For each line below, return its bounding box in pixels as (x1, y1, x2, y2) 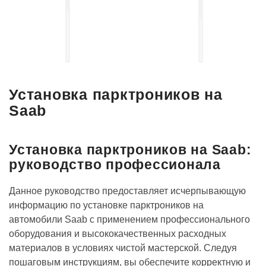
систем (208, 44, 234, 53)
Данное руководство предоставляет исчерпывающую (9, 186, 246, 196)
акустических (208, 36, 256, 45)
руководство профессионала (9, 157, 221, 172)
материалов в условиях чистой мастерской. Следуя (9, 243, 237, 253)
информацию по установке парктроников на (9, 200, 204, 210)
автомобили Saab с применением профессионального (9, 214, 250, 224)
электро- (75, 36, 106, 45)
